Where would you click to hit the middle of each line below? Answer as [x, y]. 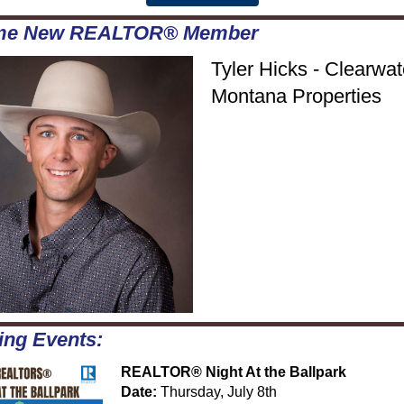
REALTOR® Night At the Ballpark [234, 372]
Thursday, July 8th [217, 392]
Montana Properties [296, 96]
